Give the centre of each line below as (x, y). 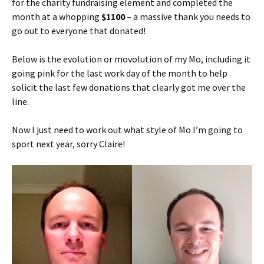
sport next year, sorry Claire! (68, 144)
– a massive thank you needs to (188, 16)
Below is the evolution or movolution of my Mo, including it (131, 59)
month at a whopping (57, 16)
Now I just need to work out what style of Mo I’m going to (127, 130)
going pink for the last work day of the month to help (120, 73)
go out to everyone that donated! (79, 31)
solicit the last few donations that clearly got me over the (129, 87)
